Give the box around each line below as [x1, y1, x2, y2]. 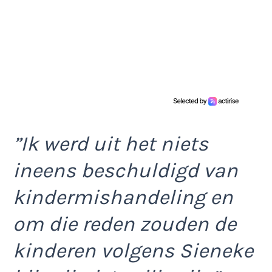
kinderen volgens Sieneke [13, 238, 253, 263]
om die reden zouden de [13, 211, 236, 236]
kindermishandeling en [13, 185, 233, 209]
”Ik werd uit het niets [13, 131, 208, 156]
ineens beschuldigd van [13, 158, 238, 183]
